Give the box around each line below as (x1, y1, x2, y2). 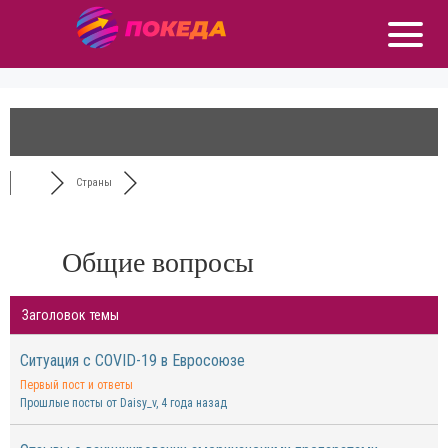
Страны (75, 176, 112, 189)
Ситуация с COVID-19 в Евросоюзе (20, 351, 245, 370)
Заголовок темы (22, 307, 119, 323)
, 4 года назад (156, 396, 227, 410)
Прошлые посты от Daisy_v (20, 396, 156, 410)
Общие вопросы (61, 247, 254, 278)
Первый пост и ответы (20, 378, 133, 392)
